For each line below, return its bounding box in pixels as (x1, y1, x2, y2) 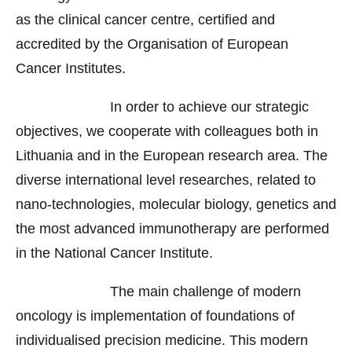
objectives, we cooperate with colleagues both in (16, 123, 318, 140)
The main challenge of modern (16, 284, 301, 300)
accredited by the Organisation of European (16, 36, 288, 53)
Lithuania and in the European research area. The (16, 148, 328, 164)
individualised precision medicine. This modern (16, 332, 308, 349)
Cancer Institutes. (16, 60, 126, 77)
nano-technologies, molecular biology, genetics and (16, 196, 336, 213)
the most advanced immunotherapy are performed (16, 221, 329, 237)
